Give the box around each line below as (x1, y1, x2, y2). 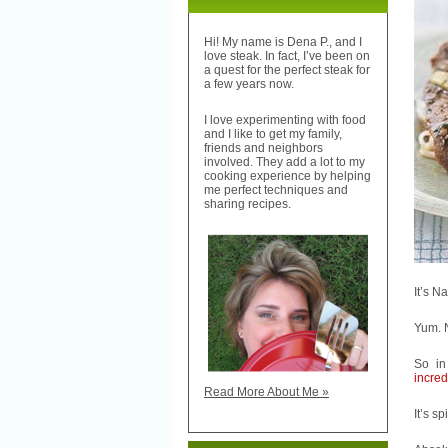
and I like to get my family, (204, 127, 342, 142)
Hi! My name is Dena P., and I (204, 35, 362, 50)
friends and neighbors (204, 141, 323, 156)
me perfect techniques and (204, 183, 348, 198)
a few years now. (204, 77, 294, 92)
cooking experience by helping (204, 169, 371, 184)
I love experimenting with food (204, 113, 366, 128)
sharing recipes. (204, 197, 291, 212)
